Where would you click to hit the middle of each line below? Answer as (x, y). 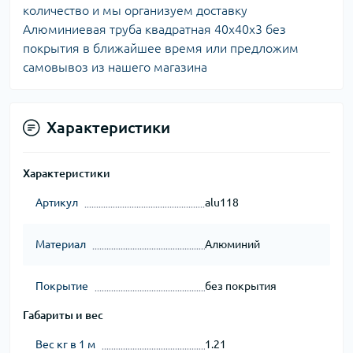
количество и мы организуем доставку (135, 10)
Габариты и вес (63, 315)
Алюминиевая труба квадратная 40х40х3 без (154, 29)
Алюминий (232, 244)
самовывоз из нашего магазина (115, 67)
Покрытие (62, 286)
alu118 (221, 203)
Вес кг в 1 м (65, 344)
